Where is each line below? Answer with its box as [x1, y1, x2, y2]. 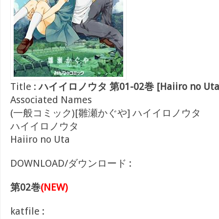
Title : [10, 81, 39, 92]
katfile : [10, 205, 44, 217]
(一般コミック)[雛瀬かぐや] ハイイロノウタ [10, 107, 201, 119]
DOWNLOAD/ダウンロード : [10, 157, 131, 169]
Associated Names [10, 94, 92, 106]
